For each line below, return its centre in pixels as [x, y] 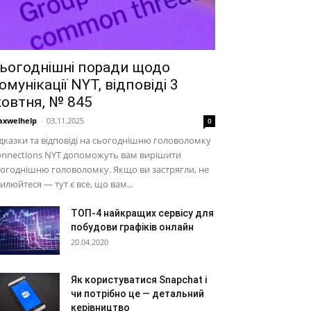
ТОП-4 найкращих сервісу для [142, 213]
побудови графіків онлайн [132, 227]
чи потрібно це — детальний [137, 294]
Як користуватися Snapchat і [139, 280]
